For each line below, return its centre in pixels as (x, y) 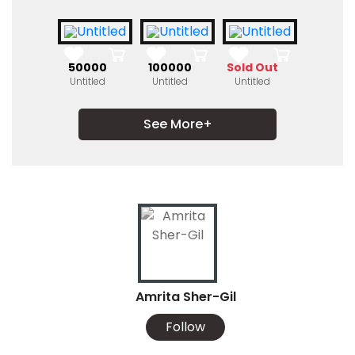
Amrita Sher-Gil (185, 297)
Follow (185, 327)
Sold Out (252, 68)
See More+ (177, 124)
